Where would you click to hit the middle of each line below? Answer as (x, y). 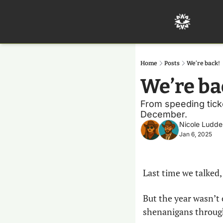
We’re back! (203, 63)
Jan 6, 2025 (196, 134)
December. (164, 114)
